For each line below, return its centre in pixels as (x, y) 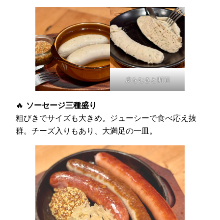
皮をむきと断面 (147, 79)
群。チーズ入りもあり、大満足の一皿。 (86, 131)
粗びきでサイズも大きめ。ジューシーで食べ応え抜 (106, 118)
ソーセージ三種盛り (61, 105)
